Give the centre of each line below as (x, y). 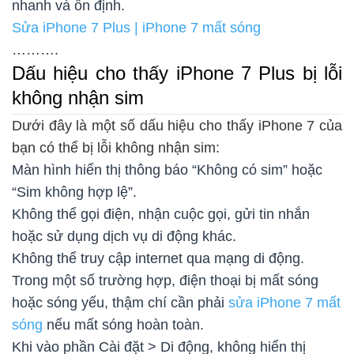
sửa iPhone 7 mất (284, 302)
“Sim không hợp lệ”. (74, 192)
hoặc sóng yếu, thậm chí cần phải (120, 302)
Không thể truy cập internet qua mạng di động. (158, 258)
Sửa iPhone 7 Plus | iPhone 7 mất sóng (136, 27)
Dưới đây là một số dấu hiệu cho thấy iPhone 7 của (177, 125)
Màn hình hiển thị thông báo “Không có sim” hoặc (167, 169)
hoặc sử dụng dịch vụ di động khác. (124, 236)
